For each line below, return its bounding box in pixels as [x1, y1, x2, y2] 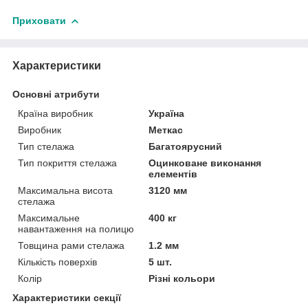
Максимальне [18, 212, 80, 223]
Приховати [12, 14, 66, 26]
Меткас [148, 124, 184, 135]
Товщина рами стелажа [18, 239, 124, 251]
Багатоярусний [148, 140, 223, 152]
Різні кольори [148, 272, 216, 284]
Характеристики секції [12, 291, 121, 303]
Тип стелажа [18, 140, 74, 152]
